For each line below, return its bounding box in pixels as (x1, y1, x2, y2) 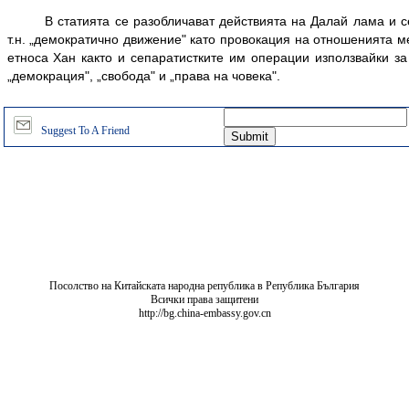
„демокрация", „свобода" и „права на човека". (6, 68, 280, 83)
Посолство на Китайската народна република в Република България (49, 279, 360, 292)
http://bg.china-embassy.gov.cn (138, 307, 271, 320)
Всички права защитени (151, 293, 258, 306)
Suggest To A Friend (41, 124, 130, 137)
